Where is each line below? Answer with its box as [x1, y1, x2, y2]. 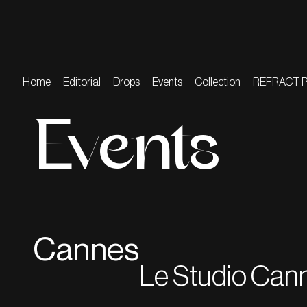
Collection [195, 77, 241, 88]
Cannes [33, 234, 139, 267]
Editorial [63, 77, 101, 88]
